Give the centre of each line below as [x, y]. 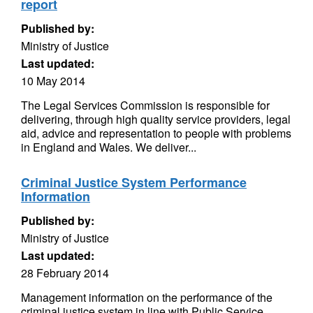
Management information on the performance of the [147, 297]
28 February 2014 [65, 273]
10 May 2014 [53, 81]
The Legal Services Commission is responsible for [145, 105]
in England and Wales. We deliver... [109, 147]
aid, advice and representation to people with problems [156, 133]
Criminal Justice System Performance [134, 182]
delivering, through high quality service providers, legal [156, 119]
